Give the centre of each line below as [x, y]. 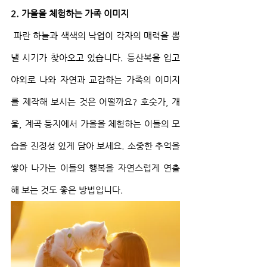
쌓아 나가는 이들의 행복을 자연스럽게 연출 [95, 168]
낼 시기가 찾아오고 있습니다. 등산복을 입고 [95, 58]
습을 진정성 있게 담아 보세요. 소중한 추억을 [95, 146]
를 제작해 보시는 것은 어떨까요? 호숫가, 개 [95, 102]
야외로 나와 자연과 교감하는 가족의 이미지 [95, 80]
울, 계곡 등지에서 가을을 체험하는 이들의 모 [95, 124]
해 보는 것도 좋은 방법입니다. [67, 190]
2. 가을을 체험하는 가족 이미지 [70, 14]
